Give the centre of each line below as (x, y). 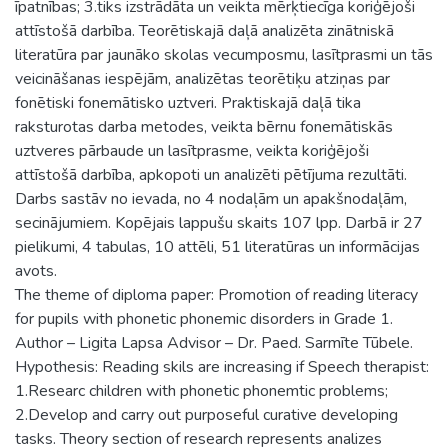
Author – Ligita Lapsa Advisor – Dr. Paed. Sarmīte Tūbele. (214, 342)
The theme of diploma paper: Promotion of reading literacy (216, 294)
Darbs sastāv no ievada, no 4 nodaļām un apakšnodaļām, (211, 198)
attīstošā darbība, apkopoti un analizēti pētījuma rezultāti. (211, 174)
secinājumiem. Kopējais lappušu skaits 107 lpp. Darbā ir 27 (219, 222)
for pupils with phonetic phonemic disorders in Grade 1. (204, 318)
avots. (36, 270)
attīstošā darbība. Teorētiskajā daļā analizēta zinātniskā (204, 30)
